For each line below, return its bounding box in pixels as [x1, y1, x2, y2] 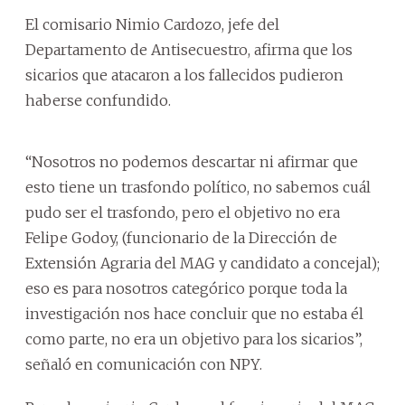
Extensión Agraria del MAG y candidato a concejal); [25, 253, 380, 272]
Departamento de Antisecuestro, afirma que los [25, 40, 353, 59]
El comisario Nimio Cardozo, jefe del [25, 14, 279, 33]
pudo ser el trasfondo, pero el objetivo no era [25, 202, 340, 221]
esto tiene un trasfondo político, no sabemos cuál [25, 177, 371, 196]
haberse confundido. [25, 90, 171, 109]
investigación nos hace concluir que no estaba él [25, 304, 363, 323]
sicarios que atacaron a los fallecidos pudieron [25, 65, 344, 84]
